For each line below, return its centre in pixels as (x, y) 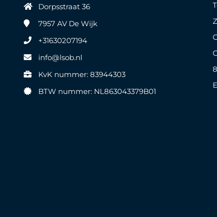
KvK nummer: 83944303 (82, 74)
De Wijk (83, 23)
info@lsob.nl (60, 57)
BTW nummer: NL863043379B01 (97, 91)
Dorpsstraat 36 (64, 7)
